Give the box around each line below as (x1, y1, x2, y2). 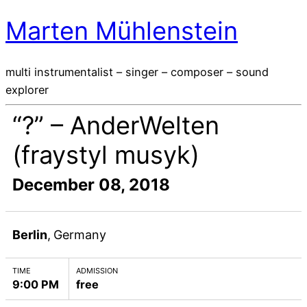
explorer (5, 82, 49, 97)
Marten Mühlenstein (5, 16, 238, 47)
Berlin (12, 227, 47, 242)
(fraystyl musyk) (12, 139, 199, 170)
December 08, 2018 (12, 174, 170, 195)
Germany (53, 227, 106, 242)
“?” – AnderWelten (12, 110, 219, 140)
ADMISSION (76, 265, 118, 275)
